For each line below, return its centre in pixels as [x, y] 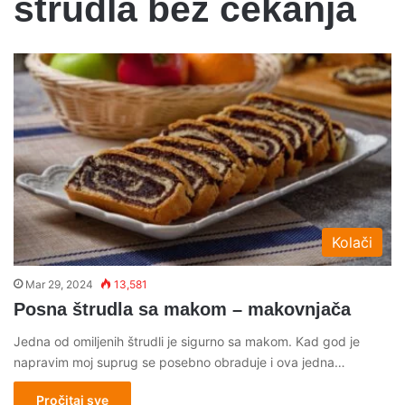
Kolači [352, 243]
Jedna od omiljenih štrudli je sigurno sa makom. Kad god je [187, 342]
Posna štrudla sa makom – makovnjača [182, 310]
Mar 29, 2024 [59, 285]
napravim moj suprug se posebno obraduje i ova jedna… [179, 363]
